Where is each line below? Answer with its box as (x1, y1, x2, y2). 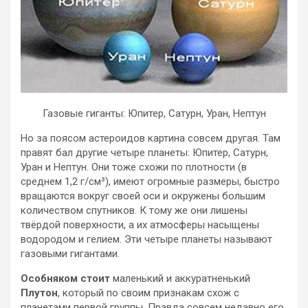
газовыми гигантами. (21, 247, 120, 260)
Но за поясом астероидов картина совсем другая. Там (21, 131, 280, 144)
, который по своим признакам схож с (58, 286, 239, 299)
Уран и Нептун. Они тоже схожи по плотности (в (21, 160, 247, 173)
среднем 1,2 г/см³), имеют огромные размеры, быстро (21, 175, 280, 188)
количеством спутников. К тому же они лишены (21, 203, 247, 217)
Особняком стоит (21, 272, 110, 285)
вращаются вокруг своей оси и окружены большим (21, 189, 265, 202)
